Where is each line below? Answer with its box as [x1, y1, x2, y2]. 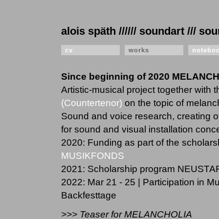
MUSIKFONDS [61, 151, 124, 161]
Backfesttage [61, 190, 116, 200]
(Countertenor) [61, 98, 122, 108]
